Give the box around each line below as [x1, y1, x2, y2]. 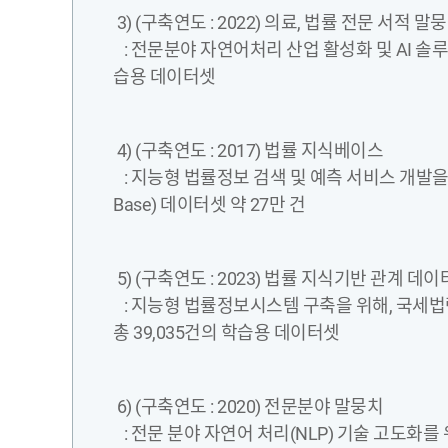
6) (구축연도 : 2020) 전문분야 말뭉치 [113, 396, 383, 417]
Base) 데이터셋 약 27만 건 [113, 194, 305, 215]
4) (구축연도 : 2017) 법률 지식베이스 [113, 140, 383, 161]
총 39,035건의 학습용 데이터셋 [113, 322, 340, 343]
